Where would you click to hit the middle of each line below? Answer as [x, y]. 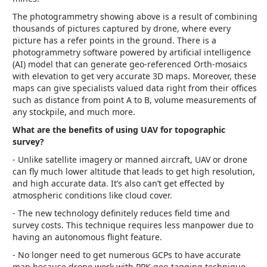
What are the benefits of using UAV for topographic [119, 130]
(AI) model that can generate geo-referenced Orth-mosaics [130, 64]
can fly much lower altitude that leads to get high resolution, [134, 172]
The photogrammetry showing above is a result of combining [135, 17]
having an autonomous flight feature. [87, 237]
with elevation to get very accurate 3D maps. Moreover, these [134, 76]
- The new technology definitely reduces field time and [121, 213]
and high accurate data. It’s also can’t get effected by [118, 184]
